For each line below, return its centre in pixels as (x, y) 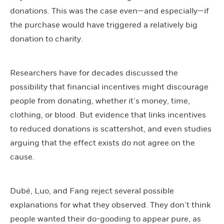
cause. (22, 157)
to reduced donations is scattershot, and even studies (111, 129)
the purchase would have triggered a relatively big (104, 25)
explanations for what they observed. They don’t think (110, 205)
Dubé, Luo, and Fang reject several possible (92, 191)
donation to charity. (46, 39)
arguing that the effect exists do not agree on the (102, 143)
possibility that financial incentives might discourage (109, 87)
